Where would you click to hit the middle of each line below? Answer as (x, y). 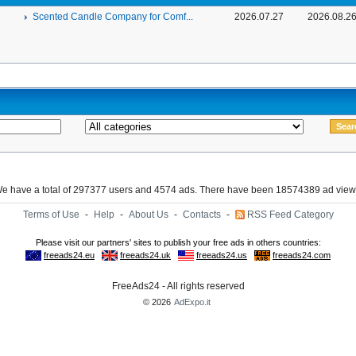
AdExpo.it (192, 302)
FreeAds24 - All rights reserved (178, 286)
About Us (148, 215)
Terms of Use (51, 215)
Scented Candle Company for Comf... (113, 17)
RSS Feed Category (290, 215)
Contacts (201, 215)
